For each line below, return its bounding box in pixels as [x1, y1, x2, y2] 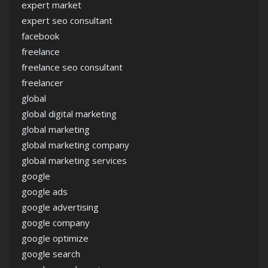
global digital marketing [22, 108, 117, 120]
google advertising [22, 201, 99, 213]
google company [22, 217, 90, 229]
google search [22, 248, 80, 260]
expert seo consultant [22, 14, 112, 26]
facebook [22, 30, 59, 42]
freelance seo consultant [22, 61, 123, 73]
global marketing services [22, 154, 127, 166]
